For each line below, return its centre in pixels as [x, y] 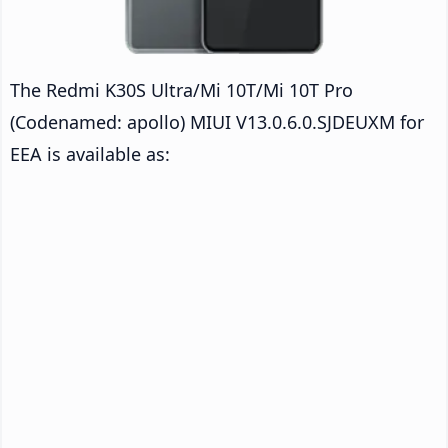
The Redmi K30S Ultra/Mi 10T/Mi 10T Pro [181, 89]
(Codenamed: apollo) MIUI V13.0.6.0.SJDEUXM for [217, 121]
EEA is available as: [90, 153]
